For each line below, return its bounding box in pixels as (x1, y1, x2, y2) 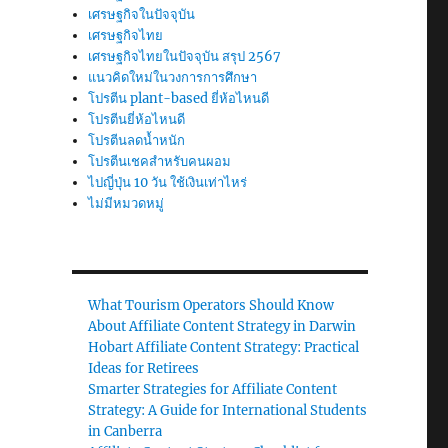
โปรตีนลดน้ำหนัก (88, 132, 186, 149)
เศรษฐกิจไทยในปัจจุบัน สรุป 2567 (88, 48, 282, 65)
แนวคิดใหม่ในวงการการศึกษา (88, 69, 258, 86)
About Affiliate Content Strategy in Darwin (88, 318, 357, 335)
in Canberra (88, 423, 163, 440)
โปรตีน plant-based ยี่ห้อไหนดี (88, 90, 270, 107)
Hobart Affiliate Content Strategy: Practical (88, 339, 360, 356)
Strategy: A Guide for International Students (88, 402, 368, 419)
